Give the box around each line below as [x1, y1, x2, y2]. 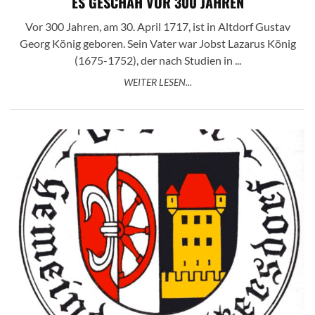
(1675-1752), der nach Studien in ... [74, 53, 241, 67]
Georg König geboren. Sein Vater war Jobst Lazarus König [19, 37, 296, 51]
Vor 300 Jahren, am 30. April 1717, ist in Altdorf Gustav [25, 20, 290, 34]
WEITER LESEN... [123, 76, 192, 89]
